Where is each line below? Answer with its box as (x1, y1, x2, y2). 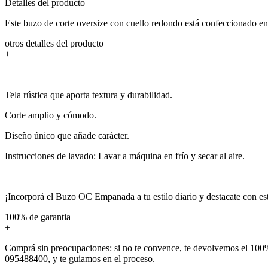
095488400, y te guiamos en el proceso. (5, 253, 155, 264)
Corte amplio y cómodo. (5, 109, 96, 120)
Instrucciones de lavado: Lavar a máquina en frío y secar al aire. (5, 150, 245, 161)
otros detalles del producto (5, 38, 103, 48)
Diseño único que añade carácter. (5, 130, 129, 141)
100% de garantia (5, 211, 71, 222)
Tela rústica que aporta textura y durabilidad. (5, 89, 172, 100)
